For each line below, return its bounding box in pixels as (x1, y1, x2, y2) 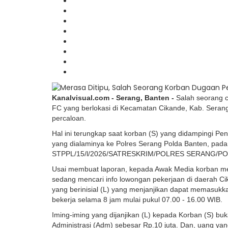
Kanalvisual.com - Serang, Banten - (52, 94, 174, 102)
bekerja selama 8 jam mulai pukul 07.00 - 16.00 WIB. (52, 195, 222, 204)
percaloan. (52, 114, 88, 123)
